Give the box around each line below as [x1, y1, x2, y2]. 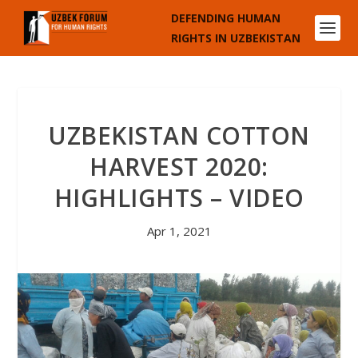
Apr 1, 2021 [146, 223, 212, 239]
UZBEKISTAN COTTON [48, 119, 310, 152]
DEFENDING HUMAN [170, 10, 280, 26]
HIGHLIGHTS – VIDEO [54, 181, 304, 214]
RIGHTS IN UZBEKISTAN [170, 30, 300, 46]
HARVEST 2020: [89, 150, 268, 183]
